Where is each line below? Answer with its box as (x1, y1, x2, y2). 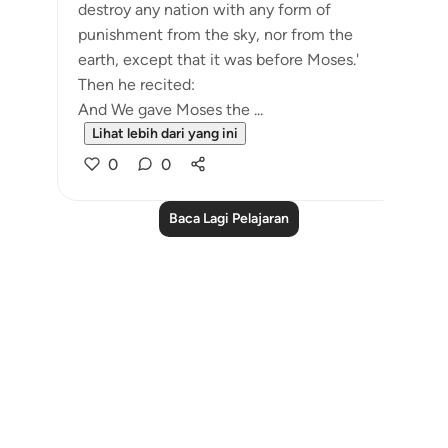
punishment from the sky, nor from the (78, 25, 353, 44)
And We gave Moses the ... (78, 100, 263, 119)
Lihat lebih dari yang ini (92, 125, 238, 142)
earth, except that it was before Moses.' (78, 50, 359, 69)
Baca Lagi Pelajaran (169, 210, 289, 227)
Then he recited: (78, 75, 195, 94)
